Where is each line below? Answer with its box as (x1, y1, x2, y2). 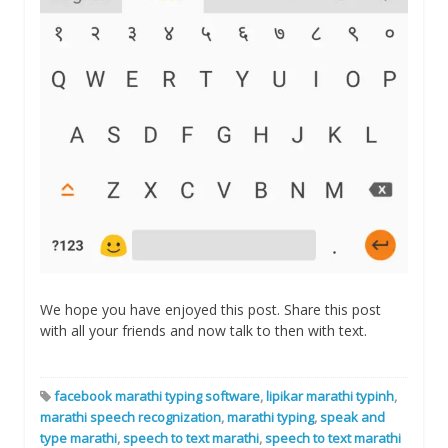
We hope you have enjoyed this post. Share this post (40, 300, 381, 320)
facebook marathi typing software (54, 387, 260, 406)
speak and (320, 408, 385, 427)
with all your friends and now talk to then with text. (40, 321, 367, 341)
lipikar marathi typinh (266, 387, 394, 406)
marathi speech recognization (40, 408, 221, 427)
